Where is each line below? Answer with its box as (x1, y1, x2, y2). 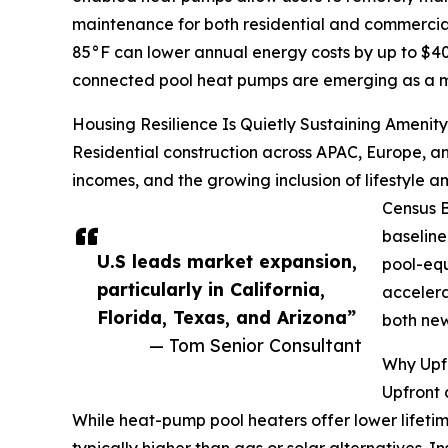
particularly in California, (97, 277, 325, 300)
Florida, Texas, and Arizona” (97, 305, 356, 328)
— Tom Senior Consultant (149, 333, 362, 356)
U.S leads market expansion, (97, 249, 357, 272)
